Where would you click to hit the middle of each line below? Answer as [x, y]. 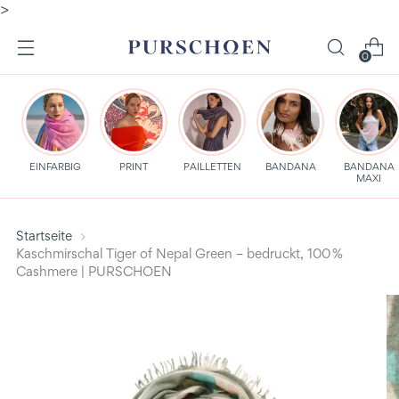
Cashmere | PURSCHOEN [94, 271]
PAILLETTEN [212, 167]
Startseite [44, 236]
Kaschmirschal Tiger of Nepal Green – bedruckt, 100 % [179, 253]
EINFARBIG [55, 167]
